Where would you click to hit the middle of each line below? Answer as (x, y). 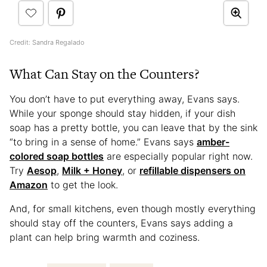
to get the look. (84, 184)
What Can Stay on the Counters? (105, 74)
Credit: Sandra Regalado (47, 42)
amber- (213, 142)
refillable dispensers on (193, 170)
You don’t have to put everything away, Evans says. (125, 99)
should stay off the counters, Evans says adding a (121, 223)
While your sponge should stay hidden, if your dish (122, 113)
